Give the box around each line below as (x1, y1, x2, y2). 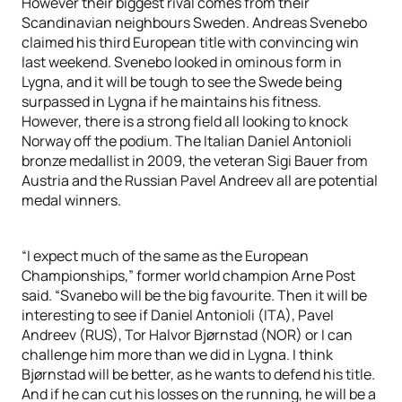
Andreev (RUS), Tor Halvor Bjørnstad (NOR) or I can (22, 325, 353, 345)
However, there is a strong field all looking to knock (22, 111, 348, 131)
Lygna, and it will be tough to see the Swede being (22, 72, 342, 92)
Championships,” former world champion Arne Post (22, 266, 355, 285)
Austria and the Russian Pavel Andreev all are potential (22, 170, 378, 190)
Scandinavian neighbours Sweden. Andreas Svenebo (22, 13, 367, 32)
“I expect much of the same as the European (22, 246, 309, 266)
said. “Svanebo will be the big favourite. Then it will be (22, 285, 367, 305)
